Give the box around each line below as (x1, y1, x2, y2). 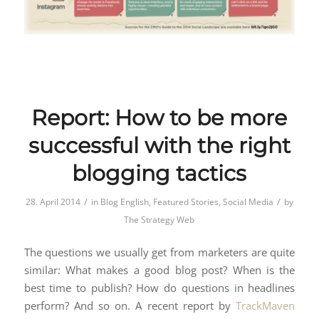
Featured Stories (152, 196, 219, 209)
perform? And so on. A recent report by (23, 298, 236, 313)
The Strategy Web (124, 214, 195, 226)
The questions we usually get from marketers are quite (23, 245, 296, 260)
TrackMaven (236, 298, 296, 313)
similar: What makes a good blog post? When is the (23, 263, 296, 278)
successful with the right (28, 132, 291, 159)
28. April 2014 (25, 196, 80, 209)
